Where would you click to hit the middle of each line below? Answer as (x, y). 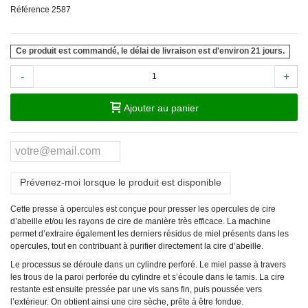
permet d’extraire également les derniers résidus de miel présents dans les (150, 233)
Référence (30, 9)
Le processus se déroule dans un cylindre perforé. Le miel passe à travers (148, 264)
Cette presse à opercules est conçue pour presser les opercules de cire (143, 209)
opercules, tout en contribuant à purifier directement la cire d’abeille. (137, 246)
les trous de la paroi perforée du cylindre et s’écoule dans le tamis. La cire (147, 277)
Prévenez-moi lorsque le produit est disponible (121, 182)
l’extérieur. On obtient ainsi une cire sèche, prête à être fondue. (127, 301)
